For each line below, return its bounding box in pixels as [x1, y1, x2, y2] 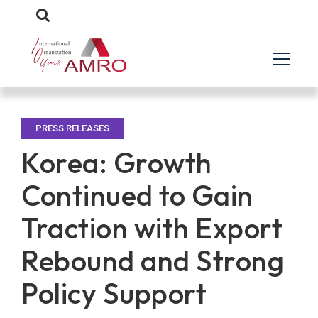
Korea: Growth [21, 145, 212, 180]
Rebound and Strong [21, 243, 284, 278]
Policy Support [21, 275, 207, 311]
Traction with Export [21, 210, 283, 246]
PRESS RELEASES [35, 123, 109, 133]
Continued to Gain [21, 177, 253, 213]
